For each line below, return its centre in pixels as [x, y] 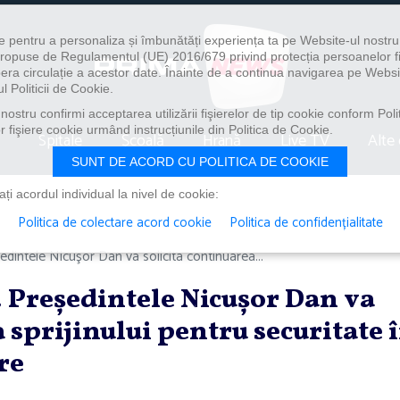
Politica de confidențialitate [306, 223]
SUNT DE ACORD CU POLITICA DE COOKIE [200, 162]
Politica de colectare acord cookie [114, 223]
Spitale [61, 141]
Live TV [304, 141]
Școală [142, 141]
